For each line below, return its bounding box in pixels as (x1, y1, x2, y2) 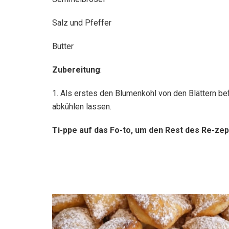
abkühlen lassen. (52, 102, 111, 112)
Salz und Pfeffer (52, 18, 111, 28)
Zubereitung (52, 65, 100, 75)
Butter (52, 41, 74, 52)
